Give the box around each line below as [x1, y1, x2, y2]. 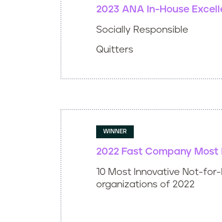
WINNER [103, 128, 127, 135]
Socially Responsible [96, 25, 188, 35]
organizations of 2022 [96, 180, 195, 189]
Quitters [96, 45, 133, 55]
